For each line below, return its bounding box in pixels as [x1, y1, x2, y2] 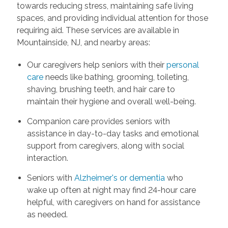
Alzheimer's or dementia [74, 173, 165, 183]
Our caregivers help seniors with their [26, 60, 166, 70]
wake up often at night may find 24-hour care [26, 185, 196, 195]
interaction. [26, 153, 68, 163]
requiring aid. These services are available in [16, 25, 179, 35]
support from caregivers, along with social [26, 140, 184, 151]
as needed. [26, 209, 68, 219]
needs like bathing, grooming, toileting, [43, 72, 189, 82]
